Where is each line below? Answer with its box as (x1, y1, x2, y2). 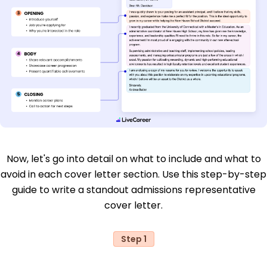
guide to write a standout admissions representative (11, 182, 256, 197)
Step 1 (120, 232, 147, 245)
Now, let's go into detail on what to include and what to (6, 151, 261, 166)
